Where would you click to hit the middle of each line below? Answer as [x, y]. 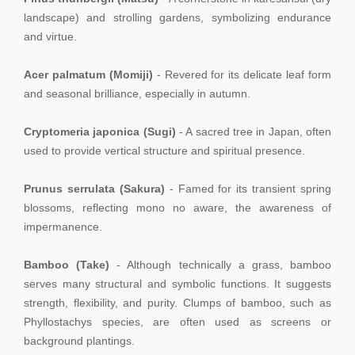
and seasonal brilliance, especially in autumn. [137, 93]
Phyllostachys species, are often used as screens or [177, 321]
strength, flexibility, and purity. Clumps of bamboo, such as [177, 302]
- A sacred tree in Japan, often [254, 131]
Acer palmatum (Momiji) [88, 74]
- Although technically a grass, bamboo [221, 264]
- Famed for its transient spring [248, 188]
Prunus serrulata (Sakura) [94, 188]
